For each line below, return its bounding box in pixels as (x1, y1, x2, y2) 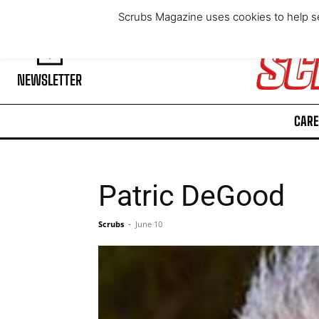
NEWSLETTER (17, 71, 82, 89)
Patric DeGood (98, 178, 285, 213)
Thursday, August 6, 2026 (17, 10, 132, 21)
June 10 (135, 218, 162, 229)
